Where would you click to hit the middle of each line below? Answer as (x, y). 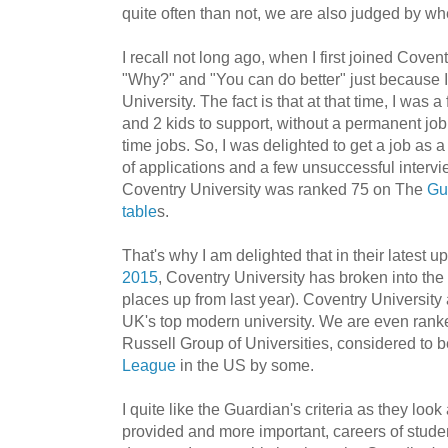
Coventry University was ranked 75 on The (274, 189)
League (149, 365)
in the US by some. (245, 365)
